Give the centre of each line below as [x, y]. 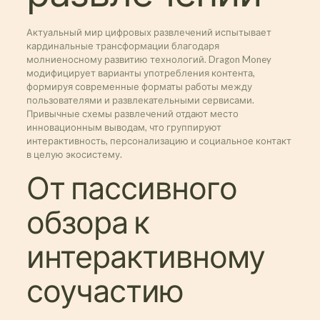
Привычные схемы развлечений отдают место [132, 114]
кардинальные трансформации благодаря [122, 46]
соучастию [105, 292]
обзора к [87, 223]
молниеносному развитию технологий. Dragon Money [149, 59]
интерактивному [145, 257]
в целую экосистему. [74, 154]
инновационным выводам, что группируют [124, 127]
